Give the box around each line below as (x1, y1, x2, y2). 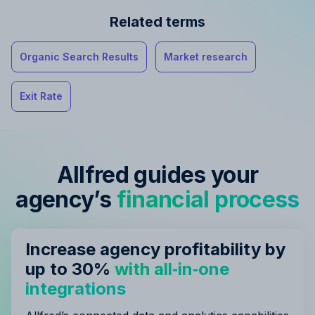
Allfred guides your (56, 161, 259, 188)
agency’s (15, 186, 117, 213)
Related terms (110, 13, 205, 30)
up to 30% (25, 259, 115, 279)
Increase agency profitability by (25, 239, 285, 259)
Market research (164, 51, 247, 63)
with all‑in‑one (115, 259, 229, 279)
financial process (116, 186, 300, 213)
